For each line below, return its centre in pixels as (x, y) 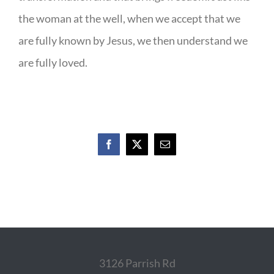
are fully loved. (53, 62)
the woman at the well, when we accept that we (129, 18)
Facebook (127, 148)
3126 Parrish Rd (137, 263)
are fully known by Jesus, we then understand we (133, 40)
